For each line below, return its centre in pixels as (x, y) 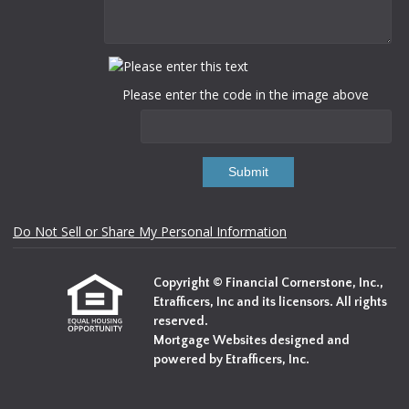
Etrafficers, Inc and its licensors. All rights (270, 303)
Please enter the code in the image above (246, 94)
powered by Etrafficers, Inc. (231, 360)
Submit (248, 172)
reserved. (181, 322)
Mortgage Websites (211, 341)
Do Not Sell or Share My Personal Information (150, 232)
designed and (309, 341)
